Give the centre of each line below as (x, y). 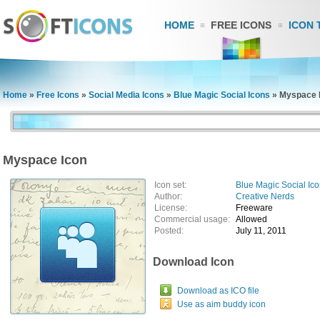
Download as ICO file (218, 291)
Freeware (254, 208)
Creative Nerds (265, 196)
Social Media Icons (126, 95)
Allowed (251, 219)
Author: (168, 196)
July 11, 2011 (261, 231)
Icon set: (170, 185)
